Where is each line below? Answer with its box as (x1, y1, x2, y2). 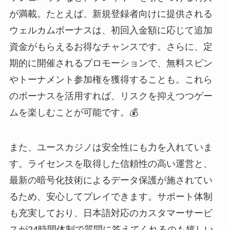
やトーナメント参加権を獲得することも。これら (9, 74, 213, 85)
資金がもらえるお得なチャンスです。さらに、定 (9, 42, 213, 52)
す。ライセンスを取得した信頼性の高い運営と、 (9, 159, 213, 169)
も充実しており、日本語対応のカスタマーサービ (9, 208, 213, 219)
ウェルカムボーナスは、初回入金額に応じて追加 (9, 25, 213, 36)
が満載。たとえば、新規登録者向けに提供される (9, 9, 213, 20)
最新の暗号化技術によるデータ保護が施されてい (9, 175, 213, 186)
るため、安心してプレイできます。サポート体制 (9, 191, 213, 202)
